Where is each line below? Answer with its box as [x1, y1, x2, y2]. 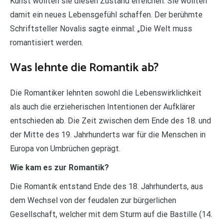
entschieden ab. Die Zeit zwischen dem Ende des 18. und [10, 115, 211, 125]
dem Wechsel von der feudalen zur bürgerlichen [10, 195, 176, 205]
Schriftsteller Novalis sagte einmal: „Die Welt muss [10, 23, 192, 33]
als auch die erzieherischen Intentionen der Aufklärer [10, 102, 195, 111]
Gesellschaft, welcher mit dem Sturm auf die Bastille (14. [10, 209, 212, 219]
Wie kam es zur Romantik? [10, 162, 109, 172]
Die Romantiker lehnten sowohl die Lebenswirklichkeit [10, 88, 202, 98]
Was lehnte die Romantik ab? [10, 58, 159, 78]
